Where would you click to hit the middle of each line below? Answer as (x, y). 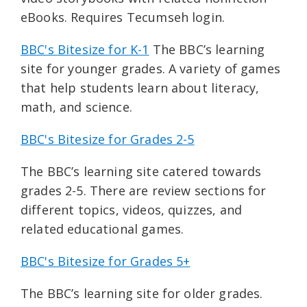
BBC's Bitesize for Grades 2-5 (108, 139)
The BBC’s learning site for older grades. (142, 293)
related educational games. (102, 229)
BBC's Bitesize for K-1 (85, 49)
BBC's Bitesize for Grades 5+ (106, 261)
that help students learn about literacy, (140, 88)
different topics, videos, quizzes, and (132, 210)
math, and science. (76, 107)
